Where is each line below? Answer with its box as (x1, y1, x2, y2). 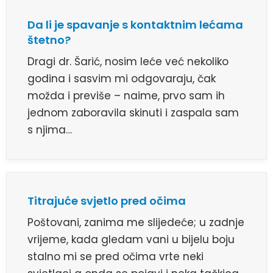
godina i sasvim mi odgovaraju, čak (27, 71, 216, 87)
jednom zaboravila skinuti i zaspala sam (27, 105, 239, 121)
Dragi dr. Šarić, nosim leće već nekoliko (27, 54, 229, 69)
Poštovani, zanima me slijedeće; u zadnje (27, 215, 244, 230)
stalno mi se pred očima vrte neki (27, 249, 204, 264)
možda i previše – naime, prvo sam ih (27, 88, 225, 104)
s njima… (27, 122, 72, 138)
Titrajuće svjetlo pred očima (27, 193, 186, 209)
